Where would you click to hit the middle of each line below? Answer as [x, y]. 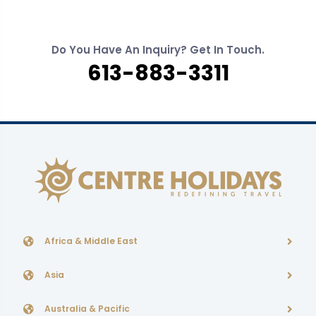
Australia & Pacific [87, 309]
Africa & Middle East [91, 241]
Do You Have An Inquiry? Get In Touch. [158, 50]
